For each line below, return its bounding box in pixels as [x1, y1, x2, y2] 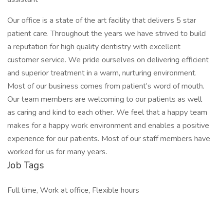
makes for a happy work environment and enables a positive [7, 120, 209, 131]
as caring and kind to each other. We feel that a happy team [7, 107, 207, 118]
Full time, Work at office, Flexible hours [7, 185, 139, 196]
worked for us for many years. [7, 146, 107, 157]
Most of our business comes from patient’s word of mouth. [7, 81, 204, 91]
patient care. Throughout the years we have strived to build [7, 28, 206, 39]
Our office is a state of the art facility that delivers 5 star [7, 15, 196, 26]
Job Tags [7, 159, 44, 172]
